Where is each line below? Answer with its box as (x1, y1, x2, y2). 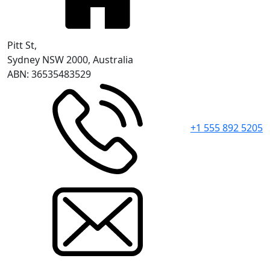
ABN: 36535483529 (7, 67, 91, 81)
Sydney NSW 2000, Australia (7, 53, 133, 67)
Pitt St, (7, 39, 37, 52)
